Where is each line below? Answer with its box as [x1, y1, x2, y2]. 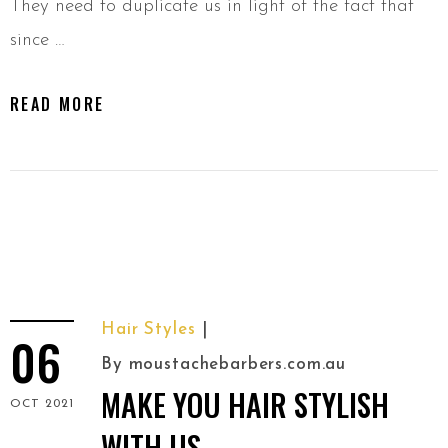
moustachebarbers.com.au [128, 356, 347, 374]
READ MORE [10, 92, 105, 117]
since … [10, 31, 65, 51]
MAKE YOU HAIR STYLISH [101, 382, 389, 428]
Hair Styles [101, 321, 196, 339]
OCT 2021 [10, 398, 74, 411]
